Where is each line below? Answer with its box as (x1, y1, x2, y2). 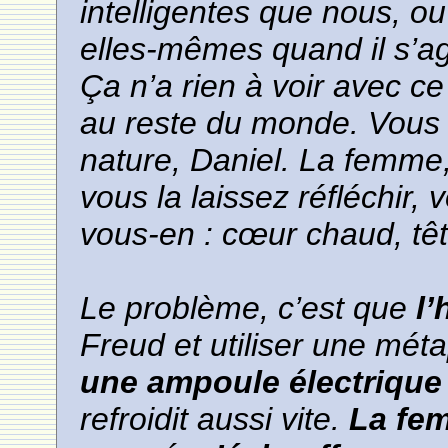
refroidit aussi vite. (80, 400, 341, 437)
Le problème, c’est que (80, 289, 417, 326)
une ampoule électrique (80, 363, 443, 400)
